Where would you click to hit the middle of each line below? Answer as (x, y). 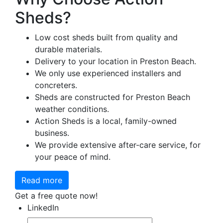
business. (52, 133)
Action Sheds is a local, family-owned (106, 121)
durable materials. (68, 49)
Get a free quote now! (56, 196)
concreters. (56, 85)
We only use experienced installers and (108, 73)
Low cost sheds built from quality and (106, 37)
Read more (42, 180)
